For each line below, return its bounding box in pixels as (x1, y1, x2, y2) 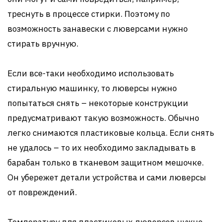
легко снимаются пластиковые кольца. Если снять (7, 127, 214, 139)
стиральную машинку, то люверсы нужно (7, 83, 177, 94)
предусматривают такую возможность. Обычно (7, 112, 199, 124)
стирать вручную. (7, 38, 78, 50)
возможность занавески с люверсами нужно (7, 23, 188, 35)
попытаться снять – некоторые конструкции (7, 98, 188, 109)
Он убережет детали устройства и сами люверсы (7, 172, 206, 183)
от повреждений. (7, 187, 77, 198)
